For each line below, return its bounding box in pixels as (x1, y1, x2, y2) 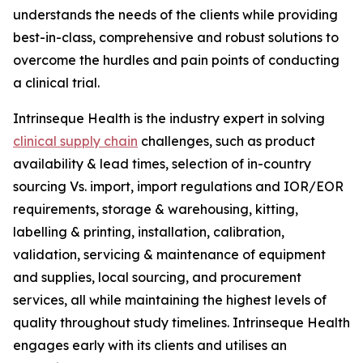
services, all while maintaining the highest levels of (13, 292, 327, 309)
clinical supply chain (13, 133, 138, 150)
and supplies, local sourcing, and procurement (13, 269, 301, 286)
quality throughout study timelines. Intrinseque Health (13, 314, 350, 331)
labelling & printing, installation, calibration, (13, 224, 284, 241)
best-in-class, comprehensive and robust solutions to (13, 29, 339, 46)
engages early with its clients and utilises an (13, 337, 287, 354)
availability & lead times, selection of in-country (13, 156, 311, 173)
